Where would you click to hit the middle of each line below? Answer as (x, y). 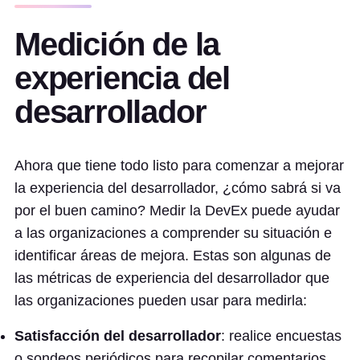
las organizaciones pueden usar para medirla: (161, 301)
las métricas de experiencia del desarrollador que (172, 278)
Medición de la (117, 44)
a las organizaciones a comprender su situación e (173, 233)
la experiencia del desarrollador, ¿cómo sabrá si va (178, 188)
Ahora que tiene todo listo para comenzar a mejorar (179, 166)
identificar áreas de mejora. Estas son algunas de (173, 256)
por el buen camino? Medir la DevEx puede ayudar (177, 211)
